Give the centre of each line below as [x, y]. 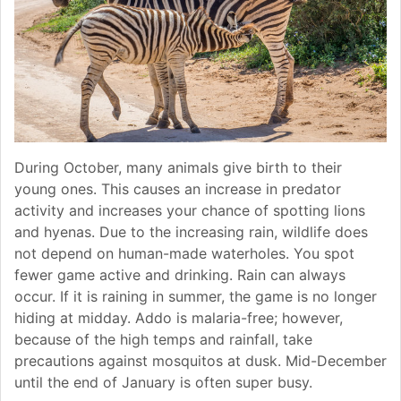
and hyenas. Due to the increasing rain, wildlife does [191, 231]
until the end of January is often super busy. [163, 382]
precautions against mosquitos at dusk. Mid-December [200, 360]
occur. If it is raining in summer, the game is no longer [196, 296]
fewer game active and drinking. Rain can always [180, 274]
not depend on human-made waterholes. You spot [184, 253]
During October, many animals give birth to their [178, 167]
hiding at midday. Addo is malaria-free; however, [179, 317]
